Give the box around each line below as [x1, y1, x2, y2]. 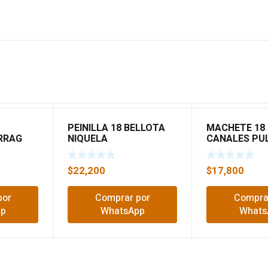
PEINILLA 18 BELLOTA [68, 121, 166, 136]
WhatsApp [100, 203, 145, 218]
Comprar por [95, 190, 150, 205]
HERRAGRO [206, 142, 257, 157]
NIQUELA [68, 132, 108, 147]
